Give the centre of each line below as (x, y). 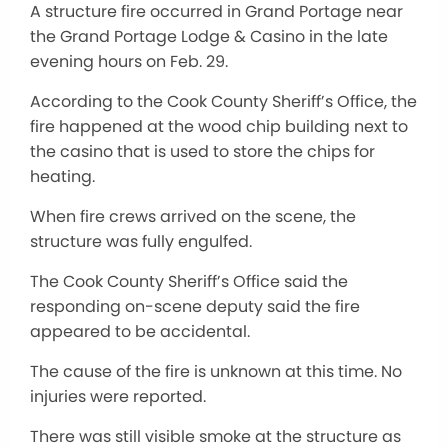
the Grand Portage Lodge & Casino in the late (209, 36)
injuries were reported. (120, 396)
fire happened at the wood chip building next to (219, 126)
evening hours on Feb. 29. (131, 61)
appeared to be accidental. (142, 331)
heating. (62, 176)
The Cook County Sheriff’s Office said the (189, 281)
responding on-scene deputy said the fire (195, 306)
